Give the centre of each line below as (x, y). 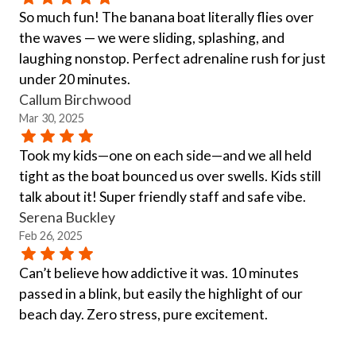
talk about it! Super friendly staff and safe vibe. (163, 196)
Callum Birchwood (75, 99)
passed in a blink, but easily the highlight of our (161, 293)
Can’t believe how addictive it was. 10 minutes (159, 273)
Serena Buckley (67, 217)
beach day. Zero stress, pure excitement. (143, 314)
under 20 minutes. (75, 79)
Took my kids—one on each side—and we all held (165, 155)
